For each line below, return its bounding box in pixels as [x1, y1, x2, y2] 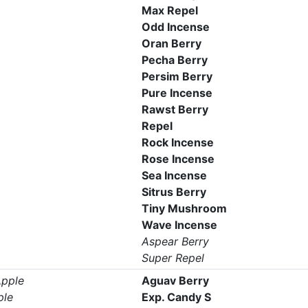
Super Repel [141, 251, 204, 265]
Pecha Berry [141, 53, 208, 67]
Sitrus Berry [141, 185, 206, 199]
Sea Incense [141, 168, 207, 182]
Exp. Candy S [141, 290, 211, 304]
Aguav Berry [141, 274, 209, 287]
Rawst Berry [141, 102, 208, 116]
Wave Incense [141, 218, 217, 232]
